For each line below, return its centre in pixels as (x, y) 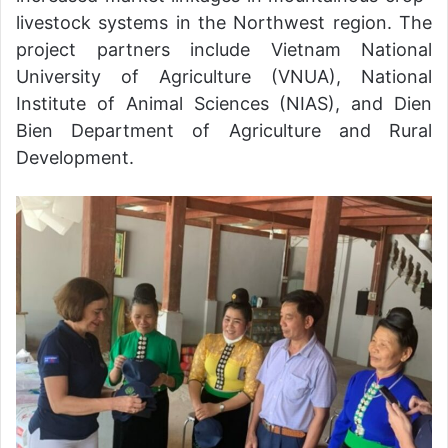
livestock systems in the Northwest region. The (224, 22)
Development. (75, 157)
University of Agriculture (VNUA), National (224, 76)
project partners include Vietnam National (224, 49)
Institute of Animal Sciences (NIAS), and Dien (224, 103)
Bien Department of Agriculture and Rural (224, 130)
